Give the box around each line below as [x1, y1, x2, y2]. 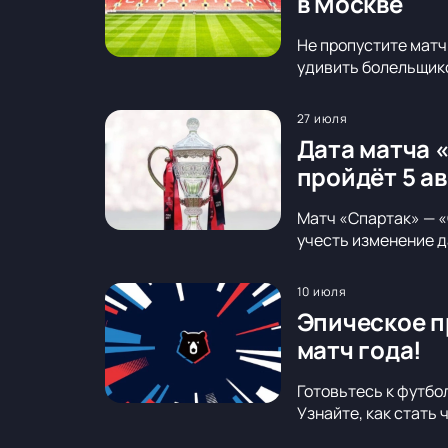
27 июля [296, 110, 349, 128]
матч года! [296, 333, 423, 367]
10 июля [296, 283, 348, 301]
